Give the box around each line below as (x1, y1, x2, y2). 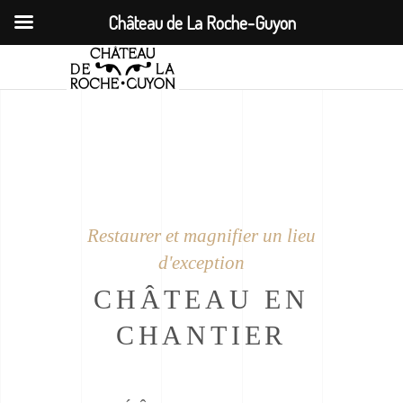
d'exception (158, 252, 245, 273)
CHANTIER (115, 320, 288, 350)
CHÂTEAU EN (93, 284, 309, 314)
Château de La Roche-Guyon (107, 11, 296, 34)
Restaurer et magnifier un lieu (87, 225, 316, 246)
